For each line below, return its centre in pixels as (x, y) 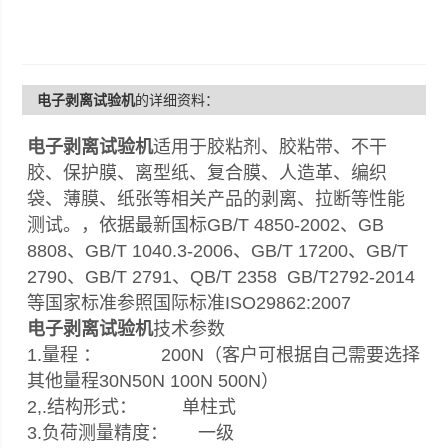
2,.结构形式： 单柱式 (132, 407)
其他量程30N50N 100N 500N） (153, 381)
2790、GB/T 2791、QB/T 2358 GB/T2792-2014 (221, 277)
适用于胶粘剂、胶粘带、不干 (270, 147)
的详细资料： (177, 100)
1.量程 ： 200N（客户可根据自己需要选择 (224, 355)
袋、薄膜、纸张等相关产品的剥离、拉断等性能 (216, 199)
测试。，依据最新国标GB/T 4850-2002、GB (206, 225)
